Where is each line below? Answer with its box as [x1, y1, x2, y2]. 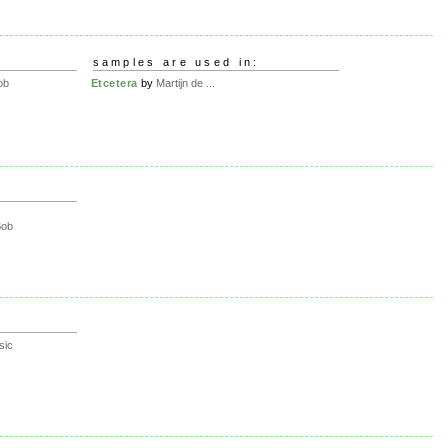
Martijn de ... [155, 76, 215, 89]
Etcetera [90, 76, 138, 89]
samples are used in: [92, 56, 260, 68]
